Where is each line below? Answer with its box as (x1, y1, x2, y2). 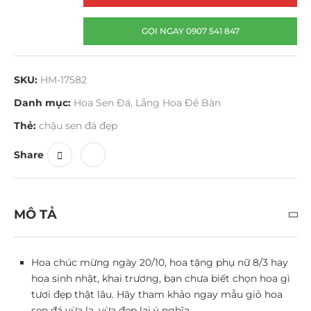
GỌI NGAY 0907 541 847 (141, 26, 239, 36)
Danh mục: (14, 96, 71, 109)
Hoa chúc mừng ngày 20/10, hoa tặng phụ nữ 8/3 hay (31, 256, 288, 269)
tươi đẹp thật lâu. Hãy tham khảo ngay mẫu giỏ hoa (31, 288, 283, 301)
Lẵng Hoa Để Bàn (135, 96, 221, 109)
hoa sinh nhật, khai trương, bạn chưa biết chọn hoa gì (31, 272, 290, 285)
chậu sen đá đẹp (39, 119, 117, 132)
